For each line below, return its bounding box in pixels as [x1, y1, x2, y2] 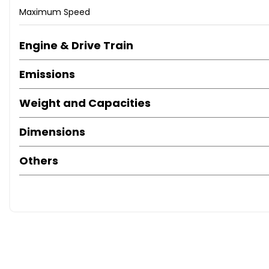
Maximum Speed [19, 6, 90, 19]
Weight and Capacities [19, 95, 151, 111]
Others [19, 153, 58, 169]
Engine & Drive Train [19, 38, 133, 53]
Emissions [19, 67, 75, 82]
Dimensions [19, 124, 85, 140]
